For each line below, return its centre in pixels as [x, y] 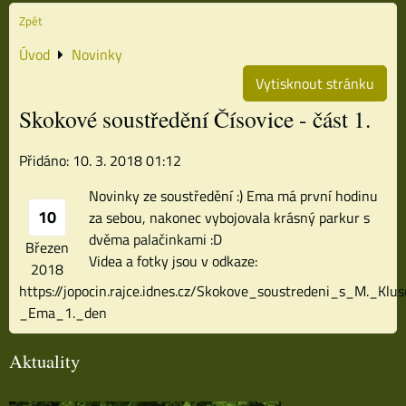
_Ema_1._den [63, 312]
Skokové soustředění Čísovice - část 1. [195, 118]
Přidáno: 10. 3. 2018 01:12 [100, 160]
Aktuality [44, 360]
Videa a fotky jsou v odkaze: [173, 261]
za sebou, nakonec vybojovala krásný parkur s [229, 217]
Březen [47, 247]
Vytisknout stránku [315, 83]
